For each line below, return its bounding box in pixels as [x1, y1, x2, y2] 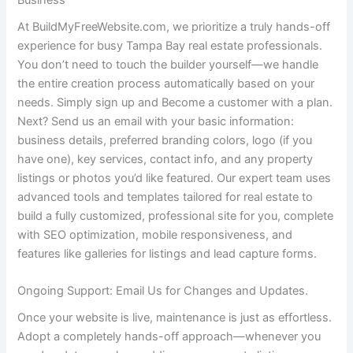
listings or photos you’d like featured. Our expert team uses [17, 170, 332, 185]
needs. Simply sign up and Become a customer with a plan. [17, 95, 333, 110]
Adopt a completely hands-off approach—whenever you [17, 329, 321, 344]
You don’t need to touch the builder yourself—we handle [17, 57, 319, 72]
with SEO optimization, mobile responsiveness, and [17, 227, 293, 242]
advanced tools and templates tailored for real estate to [17, 189, 314, 204]
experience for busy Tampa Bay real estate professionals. [17, 38, 323, 53]
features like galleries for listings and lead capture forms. [17, 246, 318, 261]
